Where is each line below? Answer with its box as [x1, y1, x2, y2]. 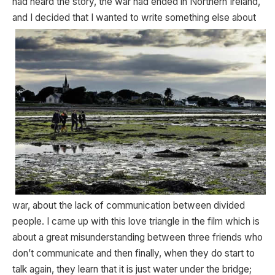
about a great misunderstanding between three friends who [12, 231, 263, 243]
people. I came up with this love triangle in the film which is [12, 215, 260, 227]
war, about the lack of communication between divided [12, 199, 245, 211]
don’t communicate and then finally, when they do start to [12, 247, 255, 259]
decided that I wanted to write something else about [35, 12, 256, 24]
